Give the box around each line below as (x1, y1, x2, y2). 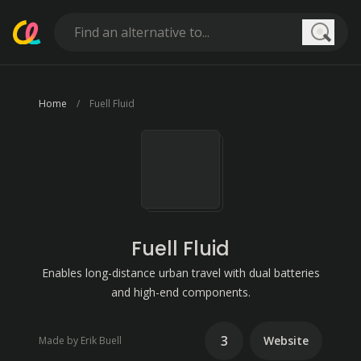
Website (263, 333, 309, 348)
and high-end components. (110, 284, 251, 300)
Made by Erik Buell (39, 334, 122, 347)
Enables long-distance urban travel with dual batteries (41, 265, 320, 280)
